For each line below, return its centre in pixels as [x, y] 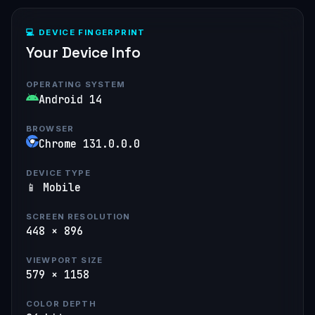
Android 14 [70, 99]
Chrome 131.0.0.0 [89, 143]
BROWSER [50, 129]
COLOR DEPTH [61, 304]
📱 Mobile [53, 187]
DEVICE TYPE [58, 173]
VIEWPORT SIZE [64, 260]
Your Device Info [83, 53]
